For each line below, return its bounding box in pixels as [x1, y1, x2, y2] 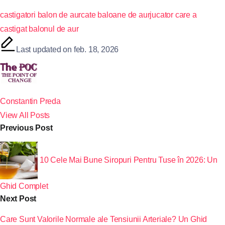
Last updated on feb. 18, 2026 [16, 45, 119, 54]
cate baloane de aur [81, 10, 150, 19]
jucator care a [150, 10, 197, 19]
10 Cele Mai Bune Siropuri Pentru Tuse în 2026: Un [39, 155, 218, 164]
